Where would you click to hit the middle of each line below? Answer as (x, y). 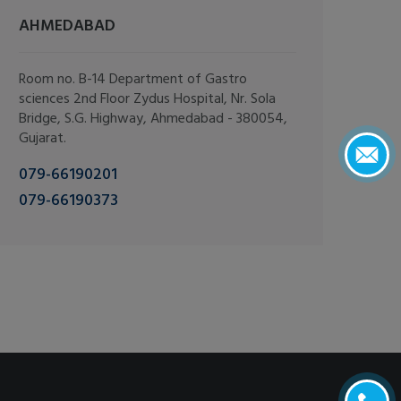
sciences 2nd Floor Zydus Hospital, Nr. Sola (147, 99)
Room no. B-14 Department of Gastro (133, 80)
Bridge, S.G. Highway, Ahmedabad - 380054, (153, 119)
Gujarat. (43, 139)
